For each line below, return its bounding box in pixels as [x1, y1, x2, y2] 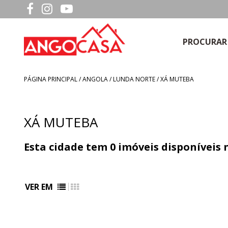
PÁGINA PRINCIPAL [24, 74, 77, 83]
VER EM [25, 181, 55, 192]
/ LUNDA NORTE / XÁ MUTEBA [108, 74, 194, 83]
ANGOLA [82, 74, 108, 83]
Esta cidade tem [24, 140, 110, 154]
